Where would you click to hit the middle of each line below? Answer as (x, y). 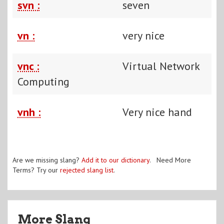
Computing (43, 81)
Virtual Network (161, 66)
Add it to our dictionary (115, 160)
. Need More (170, 160)
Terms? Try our (36, 170)
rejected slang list (87, 170)
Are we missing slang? (47, 160)
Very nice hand (157, 112)
